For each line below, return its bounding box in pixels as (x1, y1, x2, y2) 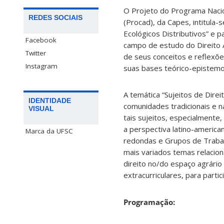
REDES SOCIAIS (28, 13, 82, 22)
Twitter (25, 48, 46, 58)
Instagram (25, 61, 57, 71)
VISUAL (28, 104, 54, 113)
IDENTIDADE (28, 96, 71, 105)
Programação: (123, 197, 175, 207)
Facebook (25, 35, 56, 45)
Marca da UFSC (25, 126, 73, 136)
